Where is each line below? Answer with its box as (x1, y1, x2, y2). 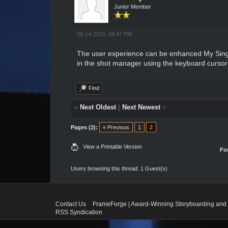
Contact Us (55, 201, 86, 208)
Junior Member (113, 4, 151, 10)
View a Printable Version (82, 144, 142, 150)
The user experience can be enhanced (76, 49, 204, 58)
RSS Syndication (55, 209, 102, 216)
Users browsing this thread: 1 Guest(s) (70, 165, 167, 172)
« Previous (102, 124, 129, 130)
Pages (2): (70, 124, 98, 130)
